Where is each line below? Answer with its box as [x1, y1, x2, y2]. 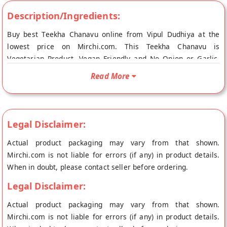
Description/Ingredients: [7, 9, 121, 22]
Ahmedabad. [7, 90, 50, 100]
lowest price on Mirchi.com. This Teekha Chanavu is [7, 41, 220, 51]
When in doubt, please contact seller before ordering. [7, 162, 188, 172]
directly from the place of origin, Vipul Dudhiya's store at [7, 78, 220, 88]
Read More [91, 70, 130, 81]
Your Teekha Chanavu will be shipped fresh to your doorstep [7, 65, 220, 75]
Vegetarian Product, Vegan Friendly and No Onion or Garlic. [7, 53, 220, 63]
